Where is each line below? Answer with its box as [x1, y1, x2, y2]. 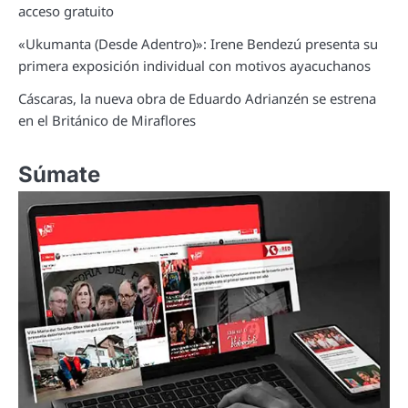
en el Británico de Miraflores [18, 111, 196, 130]
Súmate [18, 161, 100, 189]
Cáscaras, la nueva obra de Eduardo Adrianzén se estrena [18, 89, 376, 108]
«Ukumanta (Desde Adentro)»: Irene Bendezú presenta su [18, 35, 378, 54]
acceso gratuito [18, 2, 114, 21]
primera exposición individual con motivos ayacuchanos [18, 56, 371, 76]
